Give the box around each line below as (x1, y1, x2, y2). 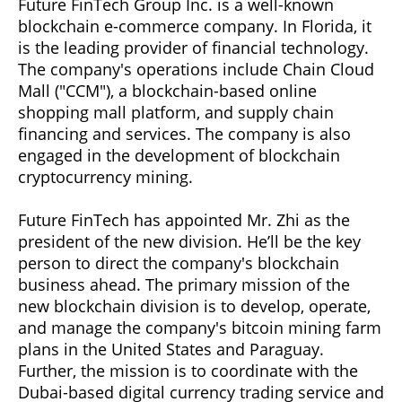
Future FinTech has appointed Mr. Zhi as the (18, 208, 350, 231)
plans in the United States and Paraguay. (18, 337, 324, 360)
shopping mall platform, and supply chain (18, 100, 334, 123)
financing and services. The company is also (18, 122, 351, 144)
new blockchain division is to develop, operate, (18, 294, 371, 317)
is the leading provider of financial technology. (18, 36, 369, 58)
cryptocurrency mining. (18, 165, 193, 188)
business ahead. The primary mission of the (18, 273, 350, 295)
